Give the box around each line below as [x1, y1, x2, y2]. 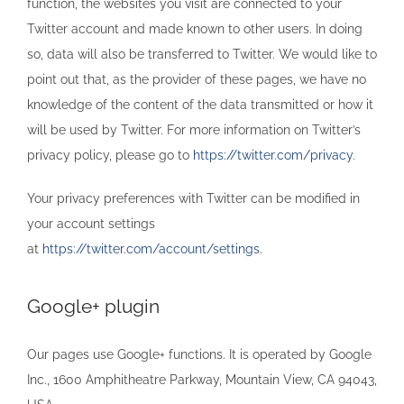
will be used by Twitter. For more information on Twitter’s [27, 122, 361, 137]
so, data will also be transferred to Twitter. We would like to [27, 46, 377, 61]
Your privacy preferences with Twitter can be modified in [27, 190, 360, 206]
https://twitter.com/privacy [193, 147, 353, 162]
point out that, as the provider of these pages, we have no [27, 71, 366, 87]
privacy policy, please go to [27, 147, 193, 162]
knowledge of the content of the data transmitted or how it [27, 96, 373, 112]
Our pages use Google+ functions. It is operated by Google [27, 346, 372, 362]
